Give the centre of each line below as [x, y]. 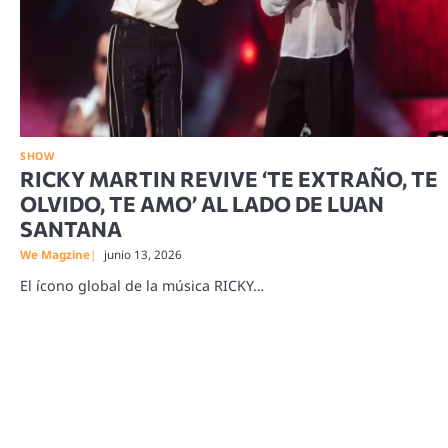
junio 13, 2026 [143, 255]
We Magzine [55, 255]
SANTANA [71, 229]
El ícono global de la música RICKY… [142, 286]
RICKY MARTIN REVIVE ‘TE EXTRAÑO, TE [229, 179]
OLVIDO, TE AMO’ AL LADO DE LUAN [202, 204]
